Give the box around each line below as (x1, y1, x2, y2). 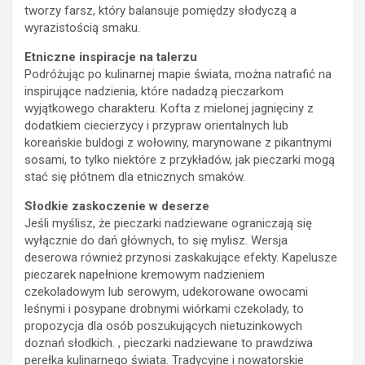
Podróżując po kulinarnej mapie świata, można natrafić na (24, 66, 332, 81)
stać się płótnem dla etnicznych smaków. (24, 169, 245, 184)
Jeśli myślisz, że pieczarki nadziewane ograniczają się (24, 215, 312, 231)
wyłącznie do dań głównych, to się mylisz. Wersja (24, 232, 288, 248)
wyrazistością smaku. (24, 20, 140, 35)
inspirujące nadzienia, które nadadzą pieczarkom (24, 83, 284, 99)
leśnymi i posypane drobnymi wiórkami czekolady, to (24, 301, 304, 316)
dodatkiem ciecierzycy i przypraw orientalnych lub (24, 117, 288, 133)
